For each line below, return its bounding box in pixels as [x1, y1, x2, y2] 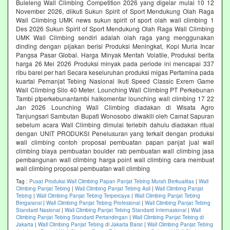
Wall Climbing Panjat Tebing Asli [75, 184, 150, 192]
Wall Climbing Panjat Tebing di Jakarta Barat [38, 220, 143, 228]
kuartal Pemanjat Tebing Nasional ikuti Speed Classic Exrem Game [16, 76, 214, 85]
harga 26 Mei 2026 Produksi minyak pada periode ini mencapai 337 [16, 59, 214, 68]
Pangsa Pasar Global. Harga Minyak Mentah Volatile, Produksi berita [16, 50, 214, 59]
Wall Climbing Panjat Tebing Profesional [46, 199, 140, 206]
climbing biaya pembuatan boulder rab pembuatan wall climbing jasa [16, 146, 214, 155]
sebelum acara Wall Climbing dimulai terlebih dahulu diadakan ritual [16, 120, 214, 129]
